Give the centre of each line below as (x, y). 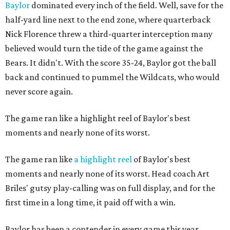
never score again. (39, 91)
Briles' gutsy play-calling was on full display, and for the (110, 188)
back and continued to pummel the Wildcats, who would (112, 77)
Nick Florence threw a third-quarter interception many (109, 34)
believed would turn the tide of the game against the (104, 48)
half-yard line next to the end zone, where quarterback (108, 20)
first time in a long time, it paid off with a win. (90, 202)
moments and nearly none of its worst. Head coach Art (107, 174)
